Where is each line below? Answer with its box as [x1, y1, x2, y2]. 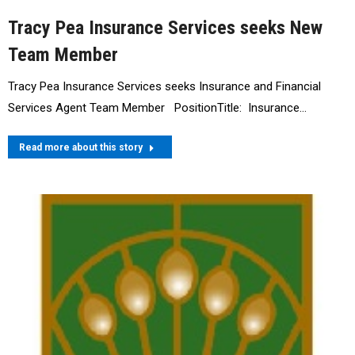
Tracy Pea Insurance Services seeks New [8, 16, 323, 39]
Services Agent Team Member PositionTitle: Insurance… [8, 100, 307, 115]
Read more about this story [19, 141, 143, 153]
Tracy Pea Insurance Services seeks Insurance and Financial [8, 78, 321, 94]
